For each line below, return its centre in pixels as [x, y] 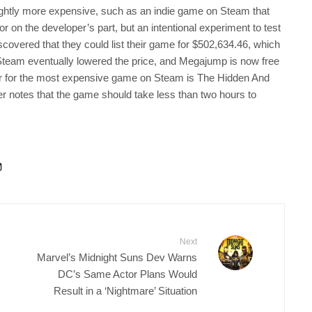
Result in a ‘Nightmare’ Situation [125, 290]
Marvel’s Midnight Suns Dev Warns [117, 257]
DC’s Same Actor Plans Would [127, 273]
